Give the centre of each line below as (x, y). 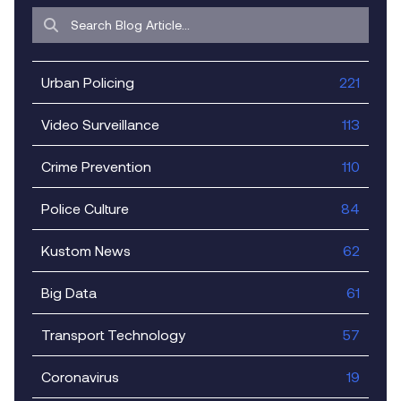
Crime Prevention (96, 166)
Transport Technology (113, 334)
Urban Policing (88, 81)
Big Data (69, 292)
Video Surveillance (100, 124)
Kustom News (86, 250)
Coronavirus (80, 376)
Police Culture (85, 208)
